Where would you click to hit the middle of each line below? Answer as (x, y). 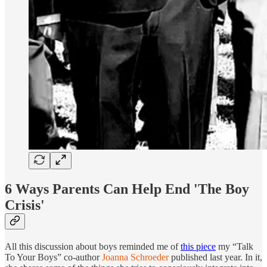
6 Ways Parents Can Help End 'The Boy (127, 189)
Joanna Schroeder (135, 257)
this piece (198, 246)
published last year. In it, (215, 257)
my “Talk (235, 246)
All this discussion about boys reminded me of (93, 246)
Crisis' (25, 205)
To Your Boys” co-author (53, 257)
